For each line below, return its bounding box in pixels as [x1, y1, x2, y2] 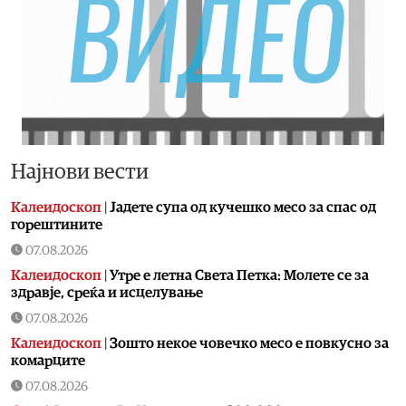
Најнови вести [11, 160, 149, 183]
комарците [11, 353, 85, 368]
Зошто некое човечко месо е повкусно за [110, 335, 389, 351]
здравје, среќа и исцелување [11, 285, 203, 300]
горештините [11, 217, 102, 232]
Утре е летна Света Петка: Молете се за [110, 267, 369, 283]
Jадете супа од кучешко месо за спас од [110, 199, 376, 215]
